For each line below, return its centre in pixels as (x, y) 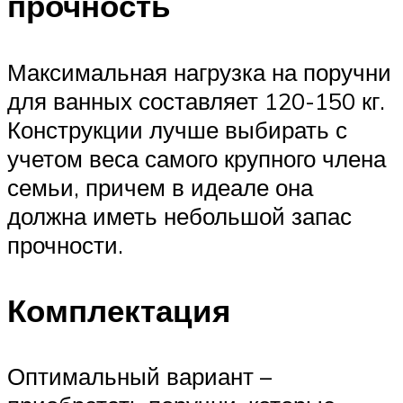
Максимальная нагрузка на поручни (199, 72)
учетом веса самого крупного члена (197, 158)
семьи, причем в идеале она (160, 187)
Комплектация (119, 310)
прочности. (65, 244)
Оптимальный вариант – (139, 376)
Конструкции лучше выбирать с (177, 129)
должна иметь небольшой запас (179, 215)
